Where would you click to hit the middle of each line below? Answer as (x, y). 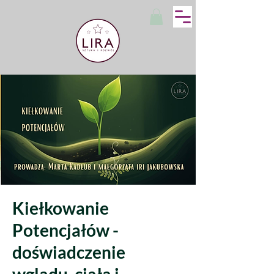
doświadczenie (69, 252)
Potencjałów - (65, 230)
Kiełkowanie (61, 208)
